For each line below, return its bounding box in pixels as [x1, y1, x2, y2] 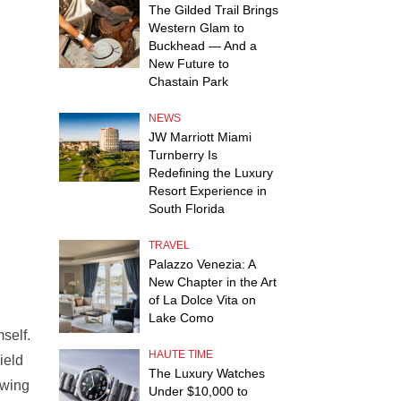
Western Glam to [149, 21, 244, 35]
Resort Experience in [149, 183, 267, 198]
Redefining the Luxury [149, 166, 273, 180]
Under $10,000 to [149, 384, 248, 398]
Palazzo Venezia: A [149, 257, 255, 271]
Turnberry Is [149, 148, 218, 162]
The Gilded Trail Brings [149, 3, 278, 17]
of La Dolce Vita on [149, 293, 256, 307]
